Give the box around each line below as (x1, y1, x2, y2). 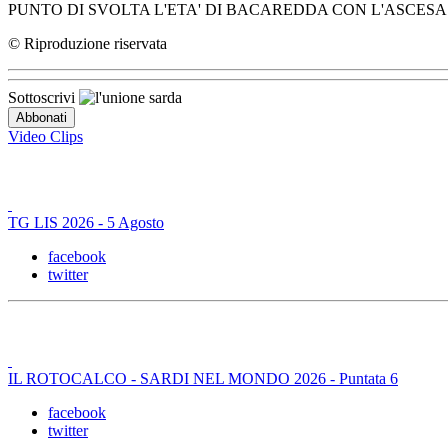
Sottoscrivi (8, 88, 79, 106)
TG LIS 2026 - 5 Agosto (8, 213, 164, 231)
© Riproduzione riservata (8, 34, 167, 52)
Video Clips (8, 127, 83, 145)
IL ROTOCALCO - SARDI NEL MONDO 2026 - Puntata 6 (8, 369, 398, 387)
